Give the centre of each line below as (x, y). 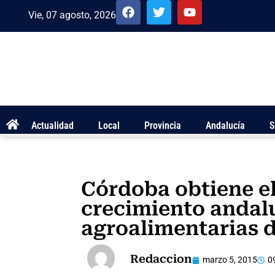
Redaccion (161, 258)
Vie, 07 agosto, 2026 (72, 15)
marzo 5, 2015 (230, 260)
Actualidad (52, 126)
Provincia (163, 126)
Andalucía (225, 126)
